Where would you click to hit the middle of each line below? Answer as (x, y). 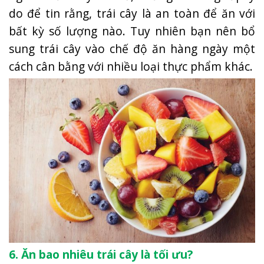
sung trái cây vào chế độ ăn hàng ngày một (132, 48)
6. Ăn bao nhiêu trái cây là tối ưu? (101, 254)
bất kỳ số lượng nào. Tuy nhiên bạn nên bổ (132, 31)
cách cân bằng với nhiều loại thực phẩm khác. (131, 66)
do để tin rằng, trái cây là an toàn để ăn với (132, 13)
